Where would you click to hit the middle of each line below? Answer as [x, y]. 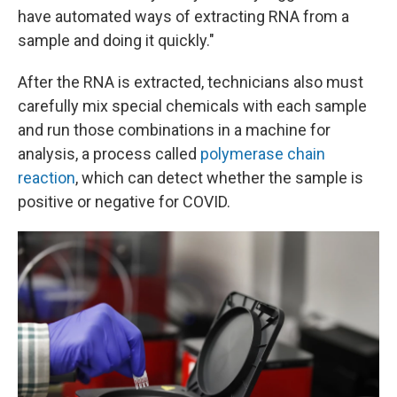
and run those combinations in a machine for [174, 129]
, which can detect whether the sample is [219, 177]
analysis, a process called [109, 153]
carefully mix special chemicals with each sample [192, 105]
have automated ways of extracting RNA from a [183, 16]
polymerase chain [263, 153]
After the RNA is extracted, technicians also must [191, 82]
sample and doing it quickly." [116, 40]
